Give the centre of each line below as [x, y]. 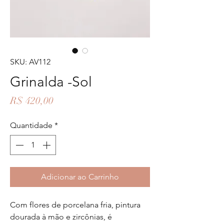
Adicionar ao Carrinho [80, 177]
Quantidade [31, 125]
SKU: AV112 [30, 62]
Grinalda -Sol [51, 82]
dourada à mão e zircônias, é [61, 217]
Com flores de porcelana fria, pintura [75, 205]
